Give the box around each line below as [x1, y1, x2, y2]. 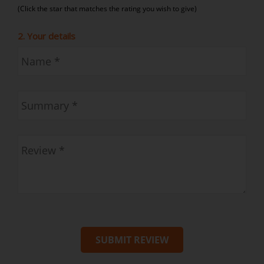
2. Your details [18, 29, 75, 42]
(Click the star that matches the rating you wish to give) [18, 3, 197, 14]
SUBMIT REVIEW [95, 233, 169, 246]
